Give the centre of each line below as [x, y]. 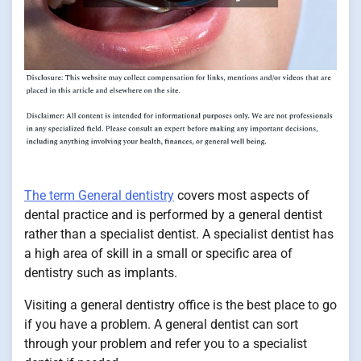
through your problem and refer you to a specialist [166, 344]
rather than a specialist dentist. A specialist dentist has [179, 234]
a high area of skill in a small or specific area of [158, 254]
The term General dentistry [99, 196]
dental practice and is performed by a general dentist [173, 215]
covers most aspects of [242, 196]
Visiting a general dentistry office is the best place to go [180, 305]
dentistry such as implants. [101, 273]
